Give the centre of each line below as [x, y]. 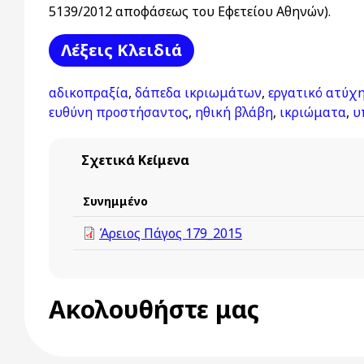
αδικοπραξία [89, 93]
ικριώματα [313, 112]
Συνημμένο [115, 201]
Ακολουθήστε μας [154, 309]
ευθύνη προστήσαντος [119, 112]
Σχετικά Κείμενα [135, 160]
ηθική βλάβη [234, 112]
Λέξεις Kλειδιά [121, 50]
